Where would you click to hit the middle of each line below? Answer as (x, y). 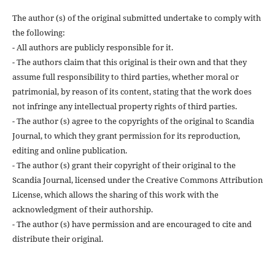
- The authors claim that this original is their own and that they (129, 62)
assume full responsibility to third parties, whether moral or (125, 76)
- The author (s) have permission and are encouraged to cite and (132, 224)
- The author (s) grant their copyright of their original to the (124, 165)
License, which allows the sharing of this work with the (115, 194)
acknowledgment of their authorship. (82, 209)
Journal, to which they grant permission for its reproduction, (126, 135)
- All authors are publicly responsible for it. (92, 47)
